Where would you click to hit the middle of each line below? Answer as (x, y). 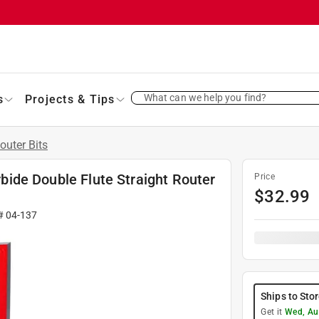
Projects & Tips (70, 99)
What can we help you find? (205, 97)
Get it (273, 312)
